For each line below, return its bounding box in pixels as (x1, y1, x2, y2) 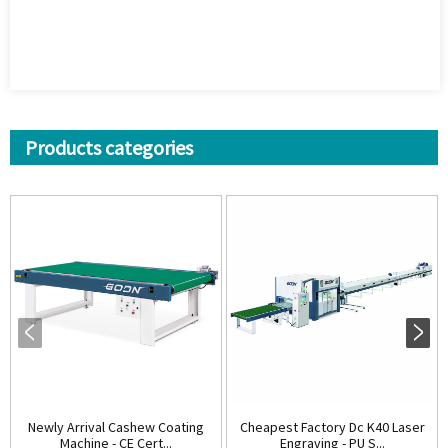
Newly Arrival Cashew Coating (28, 418, 204, 436)
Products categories (25, 135, 193, 160)
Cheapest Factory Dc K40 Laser (239, 418, 425, 436)
